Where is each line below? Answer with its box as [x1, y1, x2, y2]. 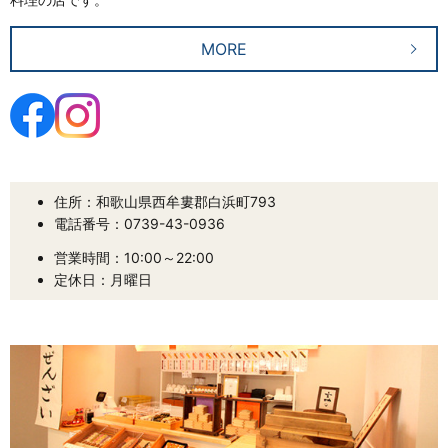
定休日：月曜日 [53, 271, 152, 289]
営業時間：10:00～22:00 [53, 249, 214, 267]
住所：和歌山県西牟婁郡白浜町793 [53, 193, 276, 211]
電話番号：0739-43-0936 [53, 215, 225, 233]
